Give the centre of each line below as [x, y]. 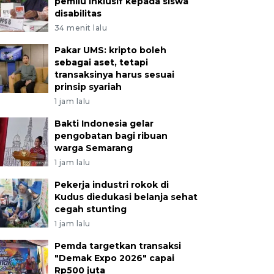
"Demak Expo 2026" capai [114, 258]
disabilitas [78, 14]
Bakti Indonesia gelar [104, 124]
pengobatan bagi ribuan [111, 136]
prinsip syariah [88, 87]
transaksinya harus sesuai [114, 75]
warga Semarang [93, 148]
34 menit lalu [81, 28]
